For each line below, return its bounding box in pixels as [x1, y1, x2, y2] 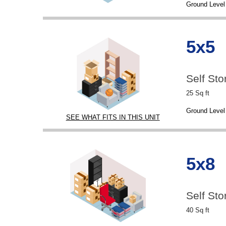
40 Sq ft [186, 206, 209, 214]
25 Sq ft [186, 89, 209, 97]
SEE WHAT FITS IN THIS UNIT [66, 114, 160, 121]
